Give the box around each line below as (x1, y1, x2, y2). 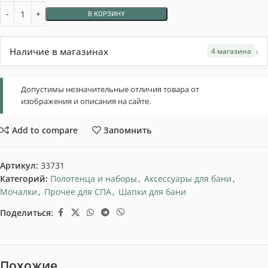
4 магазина (211, 47, 251, 56)
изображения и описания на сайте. (21, 96, 151, 107)
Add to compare (11, 124, 78, 136)
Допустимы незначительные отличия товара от (21, 84, 199, 95)
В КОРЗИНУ (88, 10, 125, 18)
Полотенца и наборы (50, 173, 137, 185)
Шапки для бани (118, 186, 186, 198)
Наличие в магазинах (10, 45, 108, 57)
